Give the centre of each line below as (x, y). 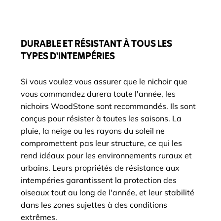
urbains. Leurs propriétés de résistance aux (100, 168)
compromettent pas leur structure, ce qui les (101, 143)
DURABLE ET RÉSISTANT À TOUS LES (96, 44)
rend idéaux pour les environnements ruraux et (106, 155)
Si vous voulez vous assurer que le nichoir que (104, 81)
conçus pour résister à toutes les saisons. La (101, 118)
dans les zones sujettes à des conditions (94, 205)
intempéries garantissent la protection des (99, 180)
